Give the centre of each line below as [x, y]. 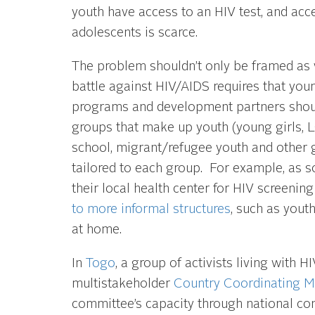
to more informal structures [151, 209]
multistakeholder [122, 284]
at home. [96, 230]
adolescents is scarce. [134, 33]
